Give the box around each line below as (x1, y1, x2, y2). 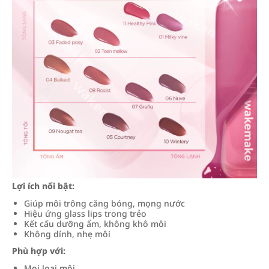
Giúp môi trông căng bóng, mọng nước (24, 198, 185, 209)
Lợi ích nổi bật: (12, 180, 74, 192)
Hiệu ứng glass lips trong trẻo (24, 208, 147, 219)
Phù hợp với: (12, 245, 65, 256)
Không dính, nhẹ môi (24, 228, 110, 240)
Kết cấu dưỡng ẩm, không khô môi (24, 218, 166, 229)
